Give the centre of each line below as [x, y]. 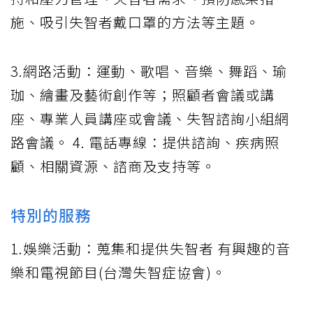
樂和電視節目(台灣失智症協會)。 [118, 272]
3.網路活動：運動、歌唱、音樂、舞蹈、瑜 [149, 71]
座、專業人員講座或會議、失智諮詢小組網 [150, 119]
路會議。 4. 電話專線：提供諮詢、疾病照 [145, 143]
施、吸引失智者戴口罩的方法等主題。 [135, 22]
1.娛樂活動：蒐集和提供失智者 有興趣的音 [151, 249]
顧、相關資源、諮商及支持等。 [113, 166]
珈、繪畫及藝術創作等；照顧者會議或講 [143, 95]
